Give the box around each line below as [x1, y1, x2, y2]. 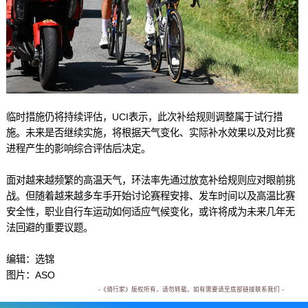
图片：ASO [5, 269, 55, 281]
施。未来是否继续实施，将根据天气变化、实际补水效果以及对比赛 [5, 127, 295, 139]
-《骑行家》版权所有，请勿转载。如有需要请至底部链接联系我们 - [98, 286, 284, 294]
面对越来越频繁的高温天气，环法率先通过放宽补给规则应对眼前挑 [5, 175, 295, 186]
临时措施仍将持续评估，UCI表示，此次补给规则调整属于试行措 [5, 111, 283, 123]
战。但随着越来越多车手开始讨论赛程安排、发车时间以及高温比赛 [5, 190, 295, 202]
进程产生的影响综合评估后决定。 [5, 143, 151, 155]
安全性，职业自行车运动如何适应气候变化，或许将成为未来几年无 [5, 206, 295, 218]
